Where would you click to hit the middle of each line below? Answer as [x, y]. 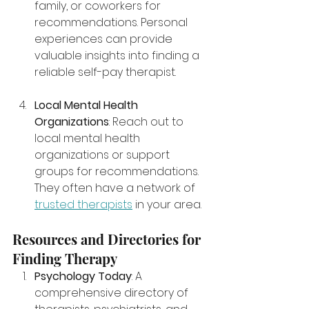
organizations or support [103, 155]
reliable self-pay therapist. [105, 72]
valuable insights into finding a [118, 56]
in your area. [167, 205]
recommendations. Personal [112, 22]
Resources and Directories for [108, 239]
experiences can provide [105, 39]
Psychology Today [83, 276]
